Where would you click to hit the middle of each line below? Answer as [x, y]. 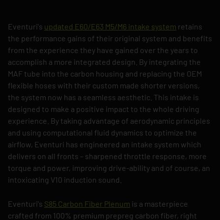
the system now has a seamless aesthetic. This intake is [103, 97]
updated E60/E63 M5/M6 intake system [110, 26]
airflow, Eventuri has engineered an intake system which [105, 144]
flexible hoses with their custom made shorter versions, [104, 85]
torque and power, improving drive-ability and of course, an [109, 167]
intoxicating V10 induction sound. [65, 179]
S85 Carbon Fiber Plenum [87, 204]
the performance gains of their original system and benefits [110, 38]
